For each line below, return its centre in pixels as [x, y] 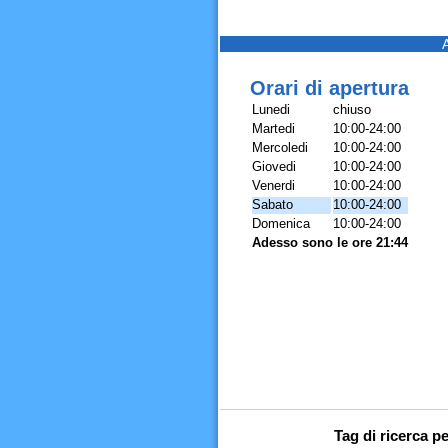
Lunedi [270, 109]
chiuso [351, 109]
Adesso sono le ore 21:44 [329, 242]
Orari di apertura [329, 88]
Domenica [280, 223]
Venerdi [273, 185]
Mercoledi [279, 147]
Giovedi [273, 166]
